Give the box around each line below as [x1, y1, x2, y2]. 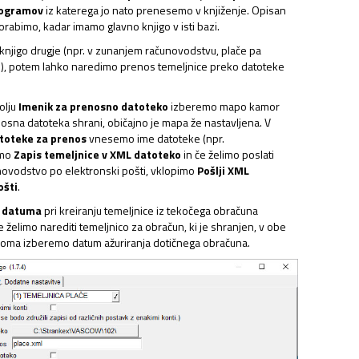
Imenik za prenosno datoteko [18, 98, 168, 115]
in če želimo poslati [181, 146, 274, 163]
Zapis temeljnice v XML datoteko [14, 146, 181, 163]
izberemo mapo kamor [168, 98, 280, 115]
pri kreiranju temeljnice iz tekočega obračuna [42, 202, 258, 219]
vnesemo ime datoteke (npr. [87, 130, 224, 147]
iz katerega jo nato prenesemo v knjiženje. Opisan [43, 2, 286, 18]
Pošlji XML [197, 162, 249, 179]
